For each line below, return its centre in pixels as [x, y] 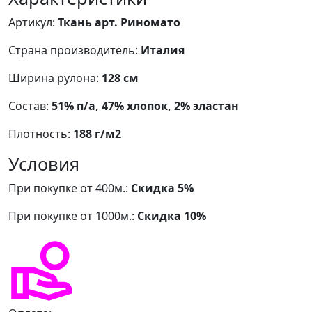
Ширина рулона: [55, 78]
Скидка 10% [172, 216]
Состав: [30, 106]
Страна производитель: [75, 50]
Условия [44, 163]
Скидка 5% [162, 188]
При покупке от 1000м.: [73, 216]
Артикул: [33, 22]
